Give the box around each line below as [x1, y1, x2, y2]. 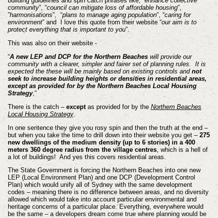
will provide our [147, 53, 192, 60]
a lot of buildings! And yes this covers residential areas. [7, 153, 168, 161]
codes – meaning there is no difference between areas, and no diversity [7, 188, 209, 196]
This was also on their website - [7, 39, 97, 47]
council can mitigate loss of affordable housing [46, 4, 178, 12]
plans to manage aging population [62, 11, 157, 19]
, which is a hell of [156, 145, 208, 153]
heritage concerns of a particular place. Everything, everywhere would [7, 203, 203, 211]
